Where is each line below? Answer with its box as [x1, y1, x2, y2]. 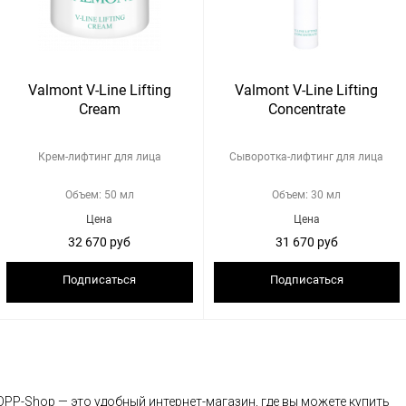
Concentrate [267, 101, 345, 118]
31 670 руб [316, 235, 338, 249]
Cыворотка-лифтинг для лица [229, 150, 384, 163]
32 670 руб [110, 235, 131, 249]
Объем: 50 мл [64, 188, 134, 201]
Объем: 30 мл [272, 188, 342, 201]
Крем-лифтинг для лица [37, 150, 161, 163]
